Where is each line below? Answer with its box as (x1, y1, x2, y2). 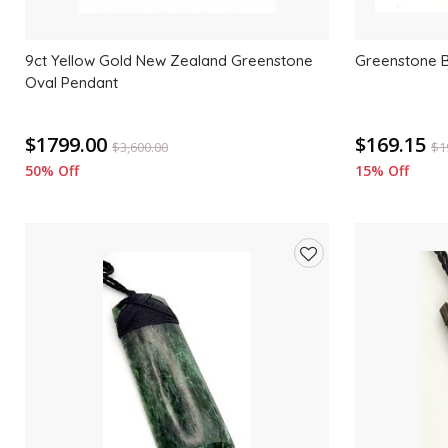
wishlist (294, 332, 355, 355)
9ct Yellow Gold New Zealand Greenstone (25, 51, 314, 70)
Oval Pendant (25, 73, 119, 92)
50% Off (25, 161, 80, 180)
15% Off (355, 161, 410, 180)
